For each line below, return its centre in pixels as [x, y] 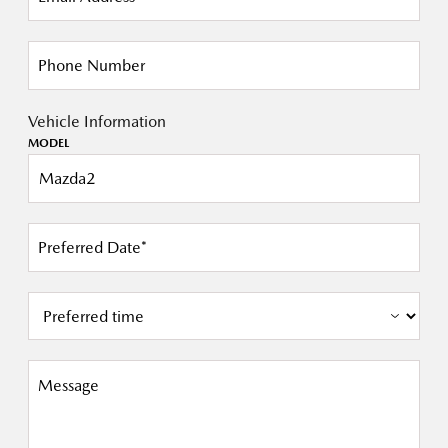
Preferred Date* [92, 247]
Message [68, 385]
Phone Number [91, 65]
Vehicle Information [97, 121]
